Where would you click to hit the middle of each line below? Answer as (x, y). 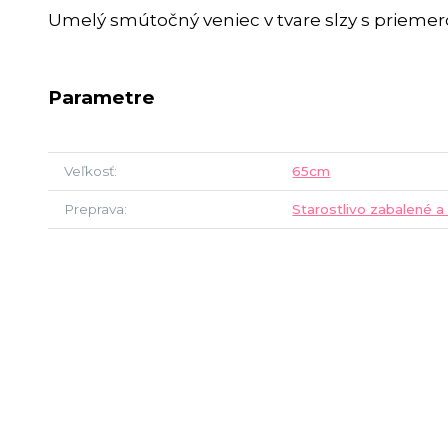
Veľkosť (89, 170)
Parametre (101, 97)
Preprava (94, 208)
